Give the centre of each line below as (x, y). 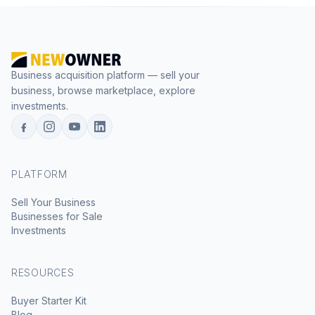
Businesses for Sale (57, 216)
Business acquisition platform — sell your (105, 75)
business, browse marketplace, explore (103, 90)
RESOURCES (43, 272)
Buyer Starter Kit (49, 301)
